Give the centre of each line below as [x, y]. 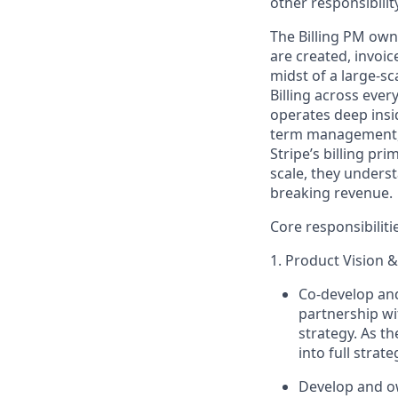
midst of [298, 76]
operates [300, 115]
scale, [289, 173]
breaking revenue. [331, 193]
